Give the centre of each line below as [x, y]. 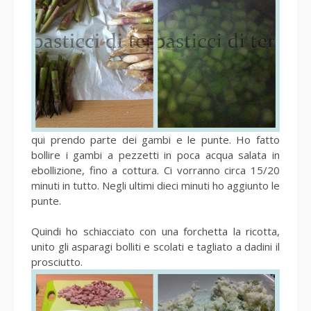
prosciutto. [58, 262]
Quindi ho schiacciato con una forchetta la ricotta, [155, 232]
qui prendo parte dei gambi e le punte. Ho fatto [155, 140]
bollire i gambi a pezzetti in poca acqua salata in [155, 155]
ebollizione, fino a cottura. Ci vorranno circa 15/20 [155, 170]
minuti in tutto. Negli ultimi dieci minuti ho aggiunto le [155, 186]
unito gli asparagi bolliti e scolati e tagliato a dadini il [155, 247]
